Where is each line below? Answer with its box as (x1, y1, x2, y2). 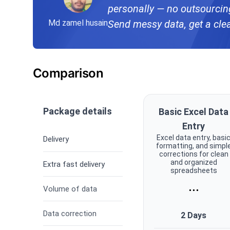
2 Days (181, 210, 207, 221)
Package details (43, 106, 112, 117)
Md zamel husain (48, 18, 108, 28)
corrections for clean (159, 150, 228, 159)
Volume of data (43, 184, 97, 194)
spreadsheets (170, 166, 217, 175)
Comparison (33, 66, 103, 81)
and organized (170, 158, 217, 167)
